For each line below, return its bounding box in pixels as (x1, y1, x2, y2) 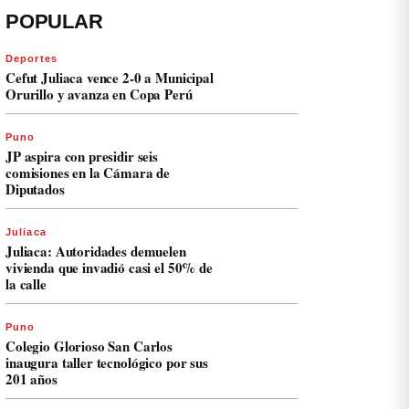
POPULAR (5, 10, 103, 33)
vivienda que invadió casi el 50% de (5, 257, 213, 278)
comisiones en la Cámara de (5, 163, 171, 183)
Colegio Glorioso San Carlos (5, 336, 173, 356)
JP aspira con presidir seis (5, 146, 158, 166)
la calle (5, 274, 47, 294)
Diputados (5, 179, 65, 199)
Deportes (5, 53, 58, 64)
